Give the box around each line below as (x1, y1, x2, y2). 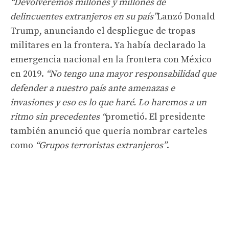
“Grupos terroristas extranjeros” (35, 139, 167, 151)
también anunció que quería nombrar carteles (10, 125, 207, 137)
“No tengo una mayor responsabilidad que (46, 67, 216, 80)
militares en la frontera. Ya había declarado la (10, 39, 206, 51)
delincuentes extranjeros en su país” (10, 10, 157, 22)
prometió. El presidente (105, 110, 205, 123)
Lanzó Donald (157, 10, 215, 22)
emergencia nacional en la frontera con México (10, 53, 212, 65)
